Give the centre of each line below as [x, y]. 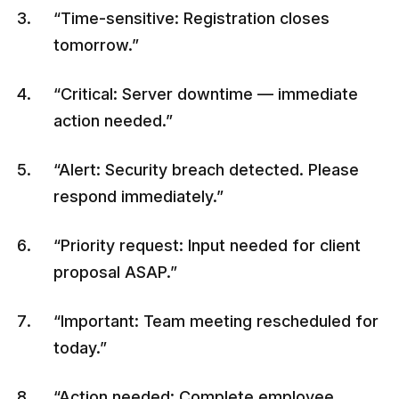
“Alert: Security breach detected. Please [206, 169]
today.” [80, 347]
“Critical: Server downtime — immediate [206, 94]
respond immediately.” [138, 196]
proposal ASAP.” [115, 272]
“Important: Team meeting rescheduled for [216, 321]
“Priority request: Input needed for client [207, 245]
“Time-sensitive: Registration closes [191, 18]
